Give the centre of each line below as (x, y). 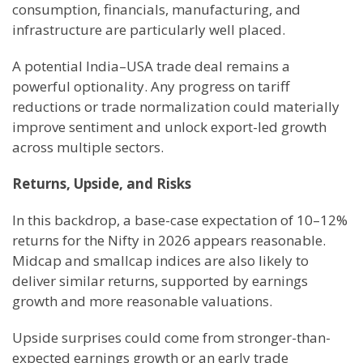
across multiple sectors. (88, 147)
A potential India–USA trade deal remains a (151, 66)
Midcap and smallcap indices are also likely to (160, 261)
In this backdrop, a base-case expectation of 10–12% (180, 220)
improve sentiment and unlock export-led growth (169, 127)
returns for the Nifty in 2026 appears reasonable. (169, 240)
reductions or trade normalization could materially (176, 107)
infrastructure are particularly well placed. (149, 30)
